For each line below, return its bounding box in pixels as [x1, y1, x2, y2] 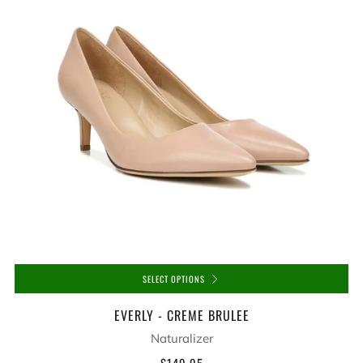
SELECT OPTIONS [143, 272, 205, 285]
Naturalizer [150, 331, 213, 346]
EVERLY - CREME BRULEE [113, 305, 250, 325]
